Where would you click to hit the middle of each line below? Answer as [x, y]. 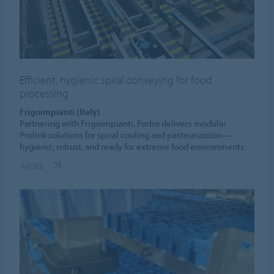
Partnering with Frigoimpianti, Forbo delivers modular [123, 123]
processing [44, 93]
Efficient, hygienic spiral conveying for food [116, 80]
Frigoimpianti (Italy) [60, 111]
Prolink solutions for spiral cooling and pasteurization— [126, 135]
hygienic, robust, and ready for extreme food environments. [133, 146]
